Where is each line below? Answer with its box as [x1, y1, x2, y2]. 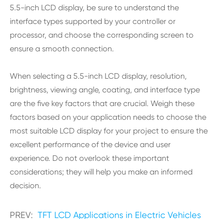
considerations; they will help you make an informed [10, 167, 193, 176]
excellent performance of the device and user [10, 140, 171, 149]
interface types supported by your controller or [10, 17, 175, 26]
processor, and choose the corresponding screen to [10, 30, 194, 40]
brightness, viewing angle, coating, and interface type [10, 85, 200, 94]
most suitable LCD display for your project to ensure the [10, 126, 208, 135]
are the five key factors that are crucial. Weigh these [10, 99, 195, 108]
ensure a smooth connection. [10, 44, 114, 53]
